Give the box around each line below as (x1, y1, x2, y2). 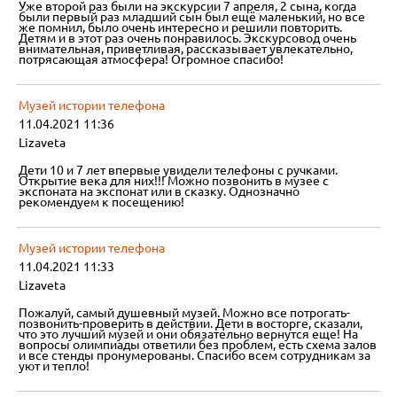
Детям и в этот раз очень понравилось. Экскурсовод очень (19, 31, 357, 46)
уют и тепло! (19, 359, 90, 374)
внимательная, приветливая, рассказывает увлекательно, (19, 42, 354, 57)
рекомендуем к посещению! (19, 195, 185, 210)
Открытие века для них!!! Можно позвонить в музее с (19, 174, 330, 189)
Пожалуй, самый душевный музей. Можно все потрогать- (19, 306, 351, 321)
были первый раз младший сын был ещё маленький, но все (19, 10, 366, 25)
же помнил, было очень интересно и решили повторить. (19, 20, 343, 35)
